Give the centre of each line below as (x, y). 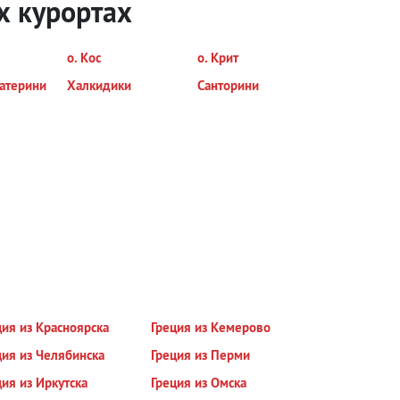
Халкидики (99, 85)
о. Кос (84, 58)
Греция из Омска (199, 383)
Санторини (228, 85)
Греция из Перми (201, 355)
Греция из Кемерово (211, 327)
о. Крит (217, 58)
